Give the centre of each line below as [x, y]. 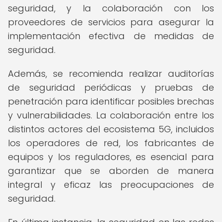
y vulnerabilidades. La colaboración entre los [111, 115]
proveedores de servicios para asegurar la [111, 22]
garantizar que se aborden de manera [111, 171]
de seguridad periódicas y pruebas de [111, 87]
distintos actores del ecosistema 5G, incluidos [111, 129]
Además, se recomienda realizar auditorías [111, 74]
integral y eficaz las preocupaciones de [111, 185]
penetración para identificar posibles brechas [111, 101]
